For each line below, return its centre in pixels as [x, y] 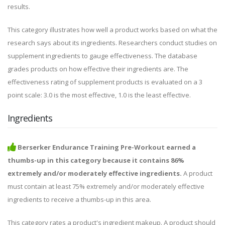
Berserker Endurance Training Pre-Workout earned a [107, 147]
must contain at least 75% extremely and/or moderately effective [106, 187]
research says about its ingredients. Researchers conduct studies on [112, 43]
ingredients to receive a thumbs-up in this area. [79, 200]
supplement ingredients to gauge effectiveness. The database [102, 56]
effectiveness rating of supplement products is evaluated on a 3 [105, 82]
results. [19, 7]
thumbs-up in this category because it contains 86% [96, 160]
